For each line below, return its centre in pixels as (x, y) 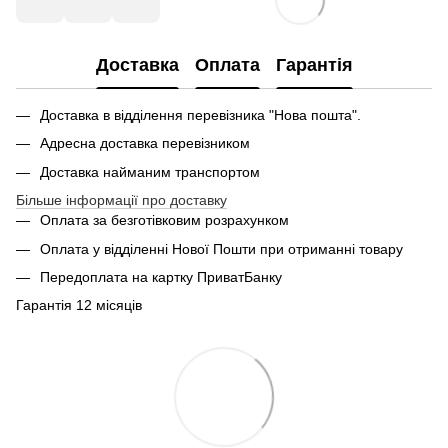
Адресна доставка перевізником (145, 143)
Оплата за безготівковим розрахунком (164, 220)
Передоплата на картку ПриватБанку (161, 276)
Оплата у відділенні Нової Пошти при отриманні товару (221, 248)
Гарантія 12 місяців (79, 305)
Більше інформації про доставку (121, 200)
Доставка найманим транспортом (150, 171)
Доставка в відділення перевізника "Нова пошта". (200, 115)
